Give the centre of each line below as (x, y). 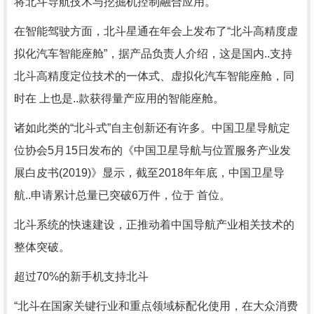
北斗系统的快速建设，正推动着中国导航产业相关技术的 (154, 225)
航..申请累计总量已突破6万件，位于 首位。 (122, 195)
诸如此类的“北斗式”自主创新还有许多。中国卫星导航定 (152, 128)
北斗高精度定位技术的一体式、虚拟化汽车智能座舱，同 (154, 76)
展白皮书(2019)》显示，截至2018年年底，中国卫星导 (149, 173)
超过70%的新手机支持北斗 (81, 277)
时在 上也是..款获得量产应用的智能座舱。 (119, 98)
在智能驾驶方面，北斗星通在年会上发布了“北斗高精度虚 (156, 31)
